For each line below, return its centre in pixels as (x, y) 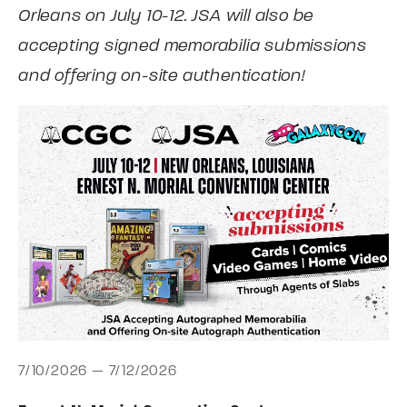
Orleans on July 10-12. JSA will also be (166, 16)
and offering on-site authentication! (162, 76)
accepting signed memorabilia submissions (193, 46)
